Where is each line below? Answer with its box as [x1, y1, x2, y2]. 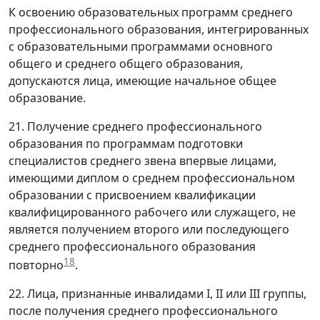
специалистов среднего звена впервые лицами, [9, 153, 276, 169]
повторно [9, 257, 64, 274]
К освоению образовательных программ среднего [9, 4, 293, 21]
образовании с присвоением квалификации [9, 187, 256, 204]
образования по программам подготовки [9, 136, 243, 152]
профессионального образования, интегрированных [9, 21, 309, 38]
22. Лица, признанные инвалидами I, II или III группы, [9, 286, 306, 302]
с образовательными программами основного [9, 39, 273, 55]
